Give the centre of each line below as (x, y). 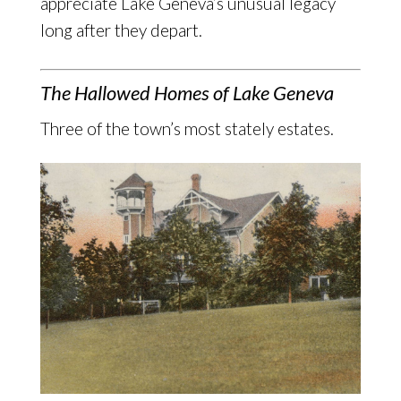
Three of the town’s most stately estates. (187, 128)
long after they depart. (121, 30)
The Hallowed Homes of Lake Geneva (187, 92)
